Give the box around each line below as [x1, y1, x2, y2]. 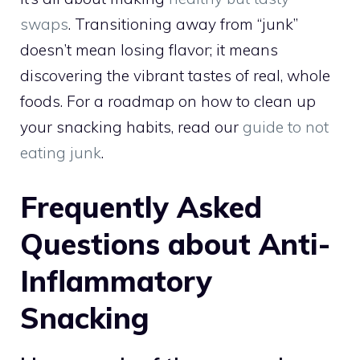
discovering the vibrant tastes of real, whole [20, 66, 330, 86]
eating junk [20, 143, 101, 163]
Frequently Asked [20, 188, 262, 225]
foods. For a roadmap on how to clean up [20, 92, 316, 112]
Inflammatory [20, 262, 212, 299]
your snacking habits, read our [20, 117, 243, 137]
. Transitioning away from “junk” [68, 14, 298, 35]
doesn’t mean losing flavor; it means [20, 40, 278, 60]
